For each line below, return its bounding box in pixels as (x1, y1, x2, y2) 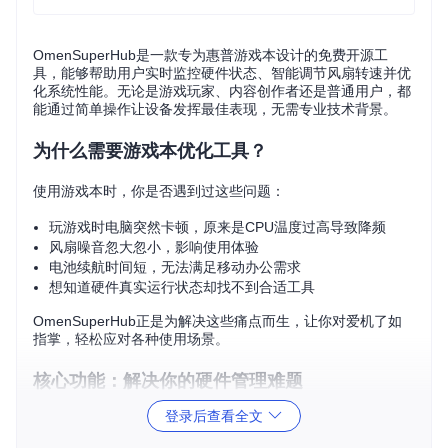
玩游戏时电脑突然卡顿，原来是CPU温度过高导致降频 (49, 219, 386, 235)
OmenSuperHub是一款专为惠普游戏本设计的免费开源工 (33, 47, 388, 63)
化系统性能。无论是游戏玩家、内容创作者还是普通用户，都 (33, 83, 411, 99)
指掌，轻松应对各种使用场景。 (33, 331, 229, 347)
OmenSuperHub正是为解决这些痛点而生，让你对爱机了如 (33, 313, 402, 329)
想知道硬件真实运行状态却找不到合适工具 (49, 279, 315, 295)
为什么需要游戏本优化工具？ (33, 141, 267, 161)
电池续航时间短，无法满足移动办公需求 (49, 259, 301, 275)
